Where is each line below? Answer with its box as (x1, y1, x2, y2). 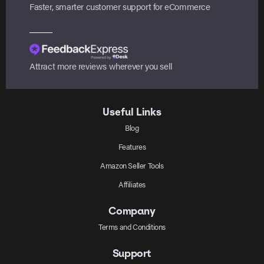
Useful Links (103, 106, 161, 119)
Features (118, 141, 146, 153)
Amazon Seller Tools (100, 160, 164, 171)
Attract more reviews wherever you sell (29, 60, 173, 72)
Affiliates (118, 179, 146, 190)
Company (108, 205, 156, 218)
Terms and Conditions (98, 221, 166, 233)
